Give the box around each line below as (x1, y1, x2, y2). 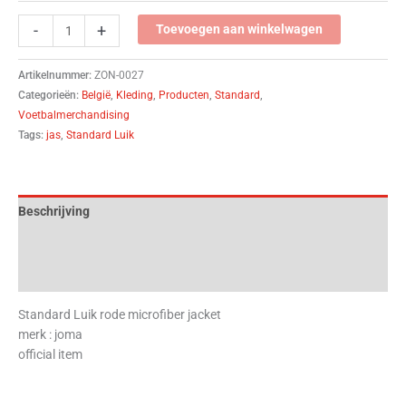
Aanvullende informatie (18, 236, 154, 251)
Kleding (116, 89, 153, 102)
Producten (159, 89, 209, 102)
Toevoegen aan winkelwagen (155, 21, 323, 36)
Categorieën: (18, 89, 82, 102)
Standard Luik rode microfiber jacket (18, 306, 221, 322)
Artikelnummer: (18, 69, 94, 82)
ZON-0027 (94, 69, 144, 82)
